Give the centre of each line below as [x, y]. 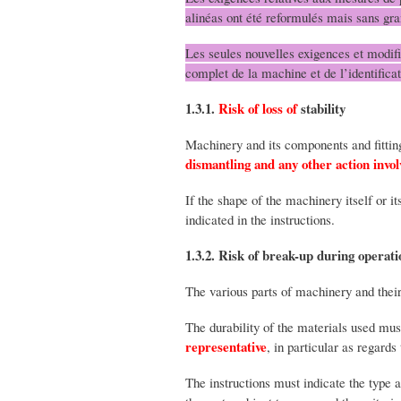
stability [323, 108]
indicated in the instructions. [260, 219]
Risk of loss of [260, 108]
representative [226, 346]
